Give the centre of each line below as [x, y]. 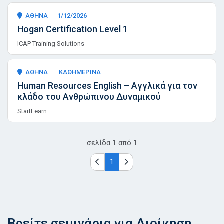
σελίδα [98, 143]
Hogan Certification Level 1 [73, 29]
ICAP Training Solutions [51, 43]
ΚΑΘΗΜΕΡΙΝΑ [79, 72]
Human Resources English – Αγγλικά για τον [107, 85]
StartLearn [32, 111]
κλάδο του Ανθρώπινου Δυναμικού [89, 96]
